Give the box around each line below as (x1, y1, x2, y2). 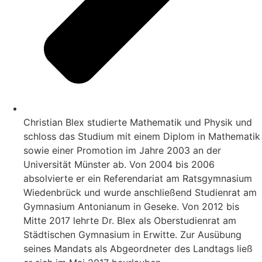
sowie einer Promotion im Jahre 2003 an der (23, 144, 221, 157)
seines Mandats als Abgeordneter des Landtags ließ (23, 243, 253, 255)
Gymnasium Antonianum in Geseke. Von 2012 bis (23, 201, 239, 213)
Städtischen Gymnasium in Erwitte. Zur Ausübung (23, 229, 242, 241)
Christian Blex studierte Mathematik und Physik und (23, 116, 252, 129)
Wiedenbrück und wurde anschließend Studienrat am (23, 187, 257, 199)
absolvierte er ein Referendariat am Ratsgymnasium (23, 173, 252, 185)
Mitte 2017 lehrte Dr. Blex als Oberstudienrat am (23, 215, 236, 227)
